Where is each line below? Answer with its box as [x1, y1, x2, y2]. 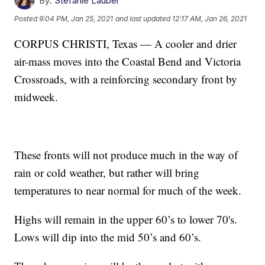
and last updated [115, 14, 171, 24]
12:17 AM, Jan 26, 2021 [172, 14, 247, 24]
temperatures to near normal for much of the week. [14, 182, 242, 198]
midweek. [14, 89, 59, 104]
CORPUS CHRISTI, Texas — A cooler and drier [14, 35, 237, 51]
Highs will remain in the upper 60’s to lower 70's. [14, 211, 238, 227]
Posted [14, 14, 40, 24]
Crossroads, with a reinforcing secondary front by [14, 71, 238, 86]
